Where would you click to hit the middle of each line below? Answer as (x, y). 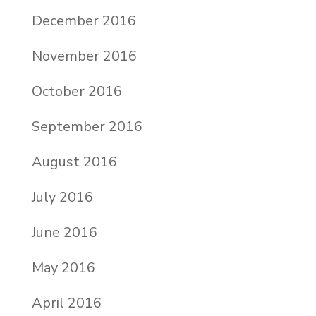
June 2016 (64, 232)
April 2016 (66, 303)
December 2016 (84, 20)
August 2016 (74, 162)
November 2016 (84, 56)
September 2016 (87, 126)
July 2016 (62, 197)
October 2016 (77, 91)
